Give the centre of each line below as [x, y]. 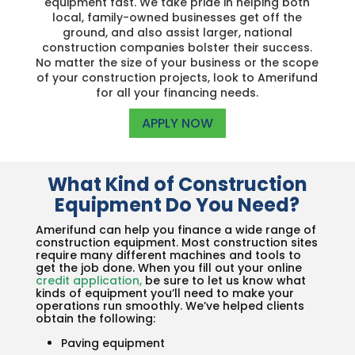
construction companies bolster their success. [177, 48]
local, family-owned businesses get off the [177, 17]
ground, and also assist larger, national [177, 32]
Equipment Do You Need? [177, 204]
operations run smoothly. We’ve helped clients [170, 305]
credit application [87, 280]
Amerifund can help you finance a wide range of [176, 229]
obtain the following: [95, 318]
